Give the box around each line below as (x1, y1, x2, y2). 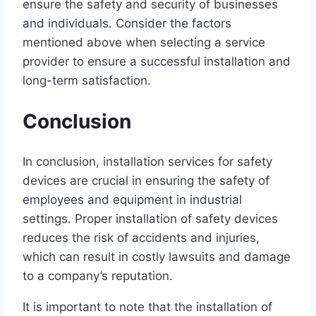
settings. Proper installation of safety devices (23, 211, 278, 226)
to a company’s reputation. (23, 268, 173, 283)
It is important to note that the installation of (23, 299, 272, 314)
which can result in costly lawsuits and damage (23, 249, 291, 264)
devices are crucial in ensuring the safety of (23, 173, 269, 188)
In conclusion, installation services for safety (23, 154, 272, 169)
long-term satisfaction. (23, 73, 151, 87)
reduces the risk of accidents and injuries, (23, 230, 260, 245)
